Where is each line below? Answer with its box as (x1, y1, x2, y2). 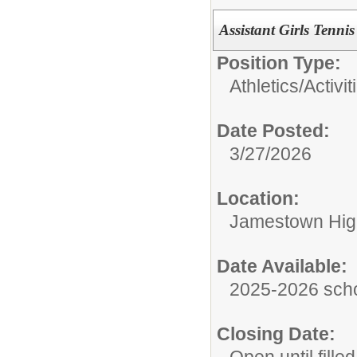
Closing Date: (217, 324, 335, 344)
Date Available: (217, 256, 347, 277)
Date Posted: (217, 120, 330, 141)
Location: (217, 188, 300, 209)
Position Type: (217, 53, 341, 73)
